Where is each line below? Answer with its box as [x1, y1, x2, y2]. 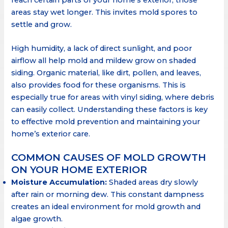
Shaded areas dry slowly [107, 178, 198, 187]
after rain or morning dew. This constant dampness [11, 190, 205, 199]
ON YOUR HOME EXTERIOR [11, 164, 148, 176]
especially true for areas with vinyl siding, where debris [11, 93, 215, 102]
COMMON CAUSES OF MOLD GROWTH [11, 152, 207, 164]
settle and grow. [11, 19, 72, 29]
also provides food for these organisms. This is [11, 80, 186, 90]
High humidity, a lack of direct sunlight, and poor [11, 44, 192, 53]
